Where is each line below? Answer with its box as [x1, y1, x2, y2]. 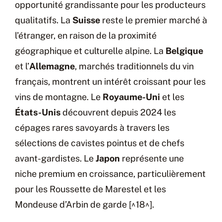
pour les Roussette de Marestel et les [15, 184, 166, 194]
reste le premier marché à [100, 15, 207, 25]
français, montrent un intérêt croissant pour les [15, 76, 206, 87]
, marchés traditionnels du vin [75, 61, 194, 71]
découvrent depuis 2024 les [60, 107, 176, 117]
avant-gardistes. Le [15, 153, 96, 164]
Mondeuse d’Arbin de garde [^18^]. [15, 199, 154, 210]
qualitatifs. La [15, 15, 72, 25]
